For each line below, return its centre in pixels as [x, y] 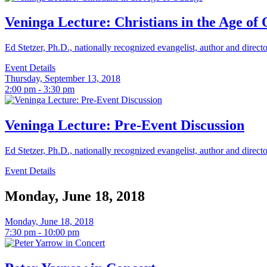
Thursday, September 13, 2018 [63, 79]
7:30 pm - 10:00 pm [42, 232]
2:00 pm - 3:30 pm [40, 89]
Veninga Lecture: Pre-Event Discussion [125, 125]
